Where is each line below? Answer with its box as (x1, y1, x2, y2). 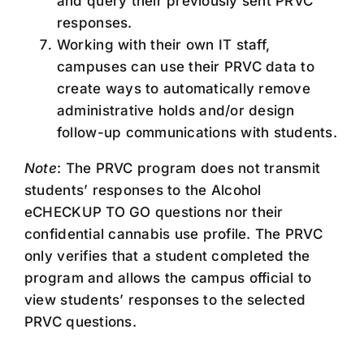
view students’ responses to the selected (24, 292, 306, 309)
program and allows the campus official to (24, 270, 312, 287)
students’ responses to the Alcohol (24, 182, 262, 199)
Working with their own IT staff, (56, 37, 271, 54)
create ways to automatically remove (56, 80, 310, 97)
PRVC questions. (24, 314, 136, 331)
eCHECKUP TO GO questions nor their (24, 204, 284, 221)
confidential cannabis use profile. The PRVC (24, 226, 323, 243)
